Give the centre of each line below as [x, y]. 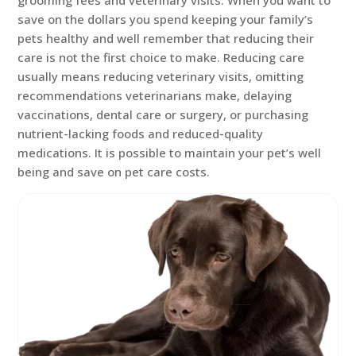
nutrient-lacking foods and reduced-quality [141, 133]
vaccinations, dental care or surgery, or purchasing [163, 114]
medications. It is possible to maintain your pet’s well [170, 153]
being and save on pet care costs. [114, 172]
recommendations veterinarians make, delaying [155, 95]
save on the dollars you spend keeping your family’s [166, 19]
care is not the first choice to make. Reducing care [161, 57]
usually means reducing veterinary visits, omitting [161, 76]
